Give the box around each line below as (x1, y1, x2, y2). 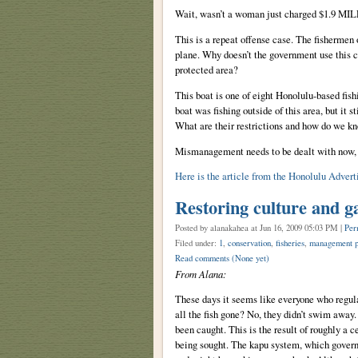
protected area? (174, 62, 238, 77)
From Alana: (174, 267, 226, 281)
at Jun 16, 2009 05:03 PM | (250, 222, 344, 234)
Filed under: (174, 237, 219, 249)
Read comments (174, 253, 232, 265)
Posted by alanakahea (174, 222, 251, 234)
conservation (227, 237, 271, 249)
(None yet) (231, 253, 269, 265)
